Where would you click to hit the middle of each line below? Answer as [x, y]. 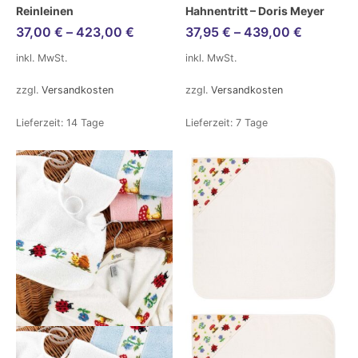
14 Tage [85, 123]
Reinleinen [45, 10]
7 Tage [252, 123]
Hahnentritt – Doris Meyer [255, 10]
